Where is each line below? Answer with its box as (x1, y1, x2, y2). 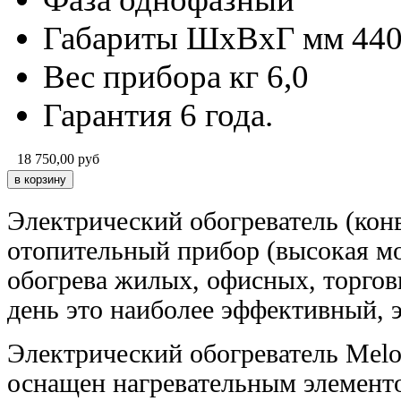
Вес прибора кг (43, 57, 259, 95)
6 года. (180, 96, 273, 133)
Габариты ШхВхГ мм (43, 19, 344, 56)
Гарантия (43, 96, 172, 133)
